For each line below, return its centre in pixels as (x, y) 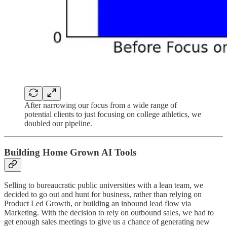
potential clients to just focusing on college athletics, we (113, 114)
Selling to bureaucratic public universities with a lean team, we (104, 185)
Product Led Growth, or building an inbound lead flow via (98, 204)
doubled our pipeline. (58, 123)
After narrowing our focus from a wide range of (101, 105)
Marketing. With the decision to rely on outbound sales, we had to (109, 213)
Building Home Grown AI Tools (70, 152)
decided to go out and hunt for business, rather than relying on (103, 195)
